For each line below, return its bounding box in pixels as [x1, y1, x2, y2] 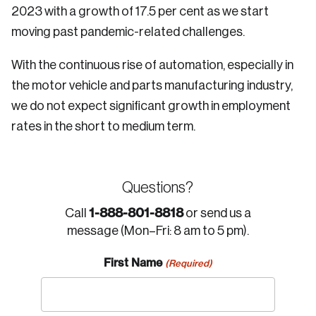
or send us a [183, 207, 251, 220]
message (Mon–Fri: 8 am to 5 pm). [66, 224, 249, 238]
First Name [104, 255, 163, 270]
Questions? [122, 180, 194, 196]
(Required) [164, 257, 212, 269]
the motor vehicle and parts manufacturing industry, [11, 79, 293, 92]
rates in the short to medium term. [11, 120, 195, 133]
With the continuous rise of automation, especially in [11, 59, 293, 72]
